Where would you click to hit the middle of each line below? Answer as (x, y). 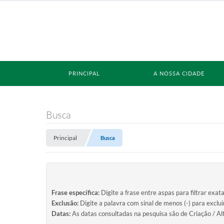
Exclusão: (65, 203)
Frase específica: (75, 192)
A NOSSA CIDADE (179, 73)
